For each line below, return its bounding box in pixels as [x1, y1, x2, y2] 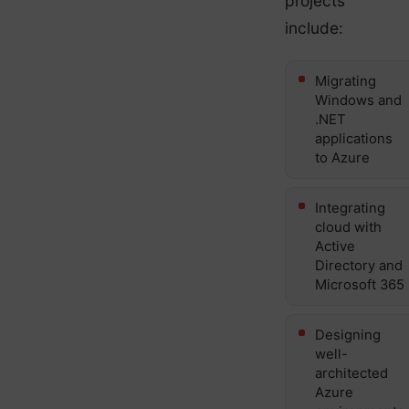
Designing [315, 326, 381, 343]
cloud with [315, 218, 382, 236]
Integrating [315, 199, 385, 216]
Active [315, 237, 355, 255]
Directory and [315, 257, 403, 274]
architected [315, 364, 388, 382]
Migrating [315, 72, 376, 89]
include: [285, 17, 343, 37]
